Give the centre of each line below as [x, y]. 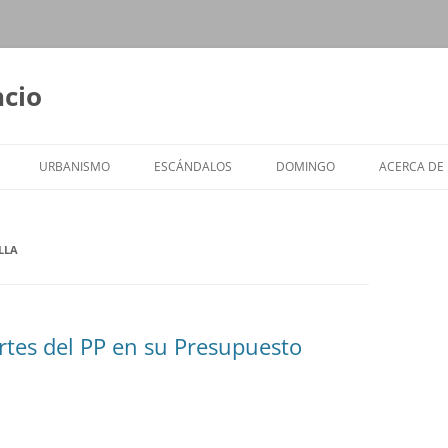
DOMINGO [305, 166]
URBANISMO [74, 166]
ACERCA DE [411, 166]
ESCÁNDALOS [193, 166]
